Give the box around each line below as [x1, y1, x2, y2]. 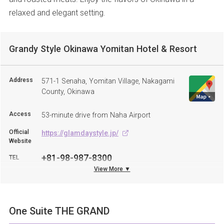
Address [8, 75, 33, 84]
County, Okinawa [41, 86, 94, 96]
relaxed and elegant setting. [8, 6, 105, 18]
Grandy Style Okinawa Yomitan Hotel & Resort [8, 42, 197, 54]
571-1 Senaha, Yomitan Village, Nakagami [41, 75, 174, 85]
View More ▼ [93, 164, 130, 173]
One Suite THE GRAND [8, 203, 109, 217]
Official [8, 127, 29, 136]
